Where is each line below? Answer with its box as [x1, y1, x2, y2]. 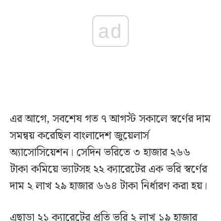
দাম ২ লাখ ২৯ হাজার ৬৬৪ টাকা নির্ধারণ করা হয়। [10, 178, 210, 195]
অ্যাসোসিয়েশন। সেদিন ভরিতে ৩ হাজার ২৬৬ [10, 144, 190, 162]
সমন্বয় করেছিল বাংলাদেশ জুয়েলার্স [10, 127, 149, 145]
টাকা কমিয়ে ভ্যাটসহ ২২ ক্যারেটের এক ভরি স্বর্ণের [10, 161, 207, 179]
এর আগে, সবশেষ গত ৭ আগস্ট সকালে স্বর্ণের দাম [10, 110, 211, 128]
